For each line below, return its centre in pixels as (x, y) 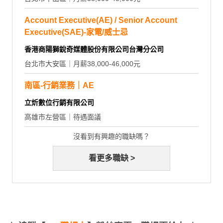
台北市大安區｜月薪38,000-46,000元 (82, 64)
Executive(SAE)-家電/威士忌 (76, 32)
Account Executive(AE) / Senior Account (101, 20)
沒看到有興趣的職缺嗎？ (111, 137)
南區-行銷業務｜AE (59, 86)
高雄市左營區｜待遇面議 (63, 117)
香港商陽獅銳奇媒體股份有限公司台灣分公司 (94, 50)
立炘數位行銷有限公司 (59, 103)
